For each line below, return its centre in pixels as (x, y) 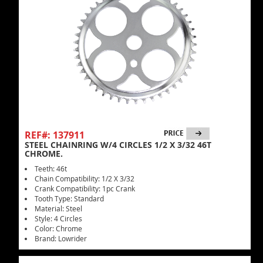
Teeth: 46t (51, 168)
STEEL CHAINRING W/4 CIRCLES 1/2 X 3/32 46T (118, 145)
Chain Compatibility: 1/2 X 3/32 (85, 178)
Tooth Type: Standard (69, 198)
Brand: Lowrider (61, 238)
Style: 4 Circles (58, 218)
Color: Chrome (58, 228)
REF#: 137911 (55, 135)
